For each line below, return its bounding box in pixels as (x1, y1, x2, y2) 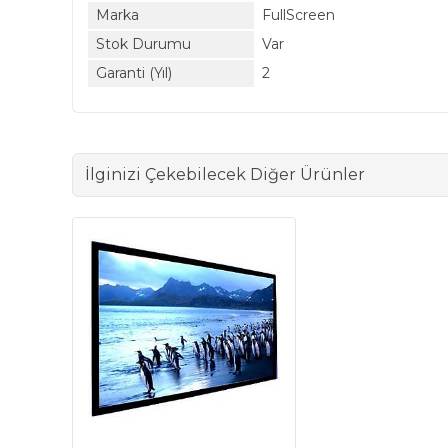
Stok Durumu (96, 35, 191, 53)
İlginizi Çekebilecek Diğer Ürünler (85, 165, 365, 184)
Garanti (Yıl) (96, 64, 172, 82)
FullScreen (262, 6, 335, 24)
